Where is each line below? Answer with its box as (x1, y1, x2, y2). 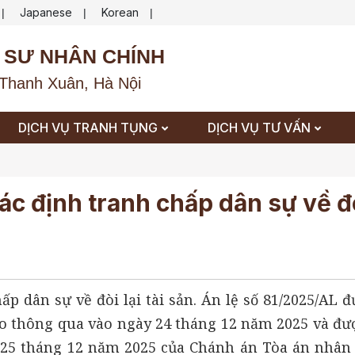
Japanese (20, 6, 72, 19)
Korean (101, 6, 139, 19)
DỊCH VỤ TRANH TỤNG (17, 119, 158, 136)
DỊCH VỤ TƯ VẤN (207, 119, 311, 136)
